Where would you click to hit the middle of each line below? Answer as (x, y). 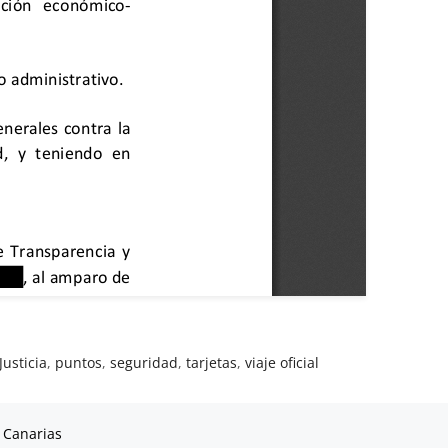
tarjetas (212, 362)
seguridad (144, 362)
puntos (79, 362)
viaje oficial (282, 362)
